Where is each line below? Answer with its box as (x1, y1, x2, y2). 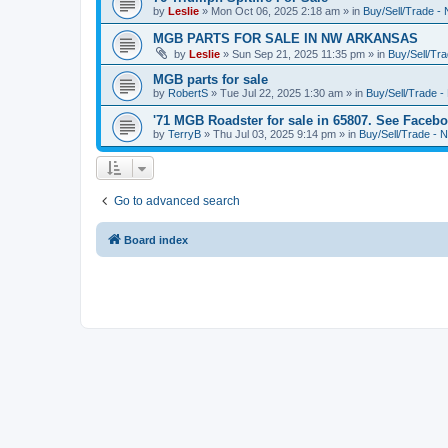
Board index (124, 234, 188, 246)
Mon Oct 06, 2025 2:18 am (211, 5, 340, 17)
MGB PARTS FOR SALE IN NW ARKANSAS (153, 31, 418, 46)
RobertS (168, 87, 208, 99)
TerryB (168, 128, 201, 140)
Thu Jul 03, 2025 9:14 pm (213, 128, 336, 140)
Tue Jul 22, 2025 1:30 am (220, 87, 343, 99)
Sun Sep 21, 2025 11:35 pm (232, 48, 365, 60)
